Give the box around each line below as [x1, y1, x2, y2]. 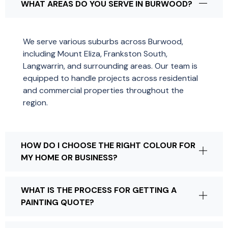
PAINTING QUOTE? [21, 197, 94, 208]
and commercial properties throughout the [23, 85, 184, 96]
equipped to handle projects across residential [23, 73, 198, 83]
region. [23, 97, 48, 108]
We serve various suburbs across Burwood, [23, 36, 183, 47]
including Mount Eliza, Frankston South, [23, 48, 167, 59]
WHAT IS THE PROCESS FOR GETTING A [21, 185, 177, 195]
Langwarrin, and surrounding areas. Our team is [23, 61, 197, 71]
